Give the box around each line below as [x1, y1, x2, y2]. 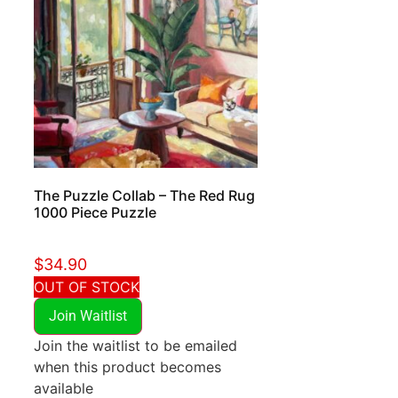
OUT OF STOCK [33, 278, 139, 297]
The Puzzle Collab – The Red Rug [33, 187, 255, 205]
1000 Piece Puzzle [33, 203, 156, 222]
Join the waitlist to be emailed [33, 337, 237, 355]
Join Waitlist [48, 307, 127, 325]
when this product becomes [33, 358, 221, 377]
